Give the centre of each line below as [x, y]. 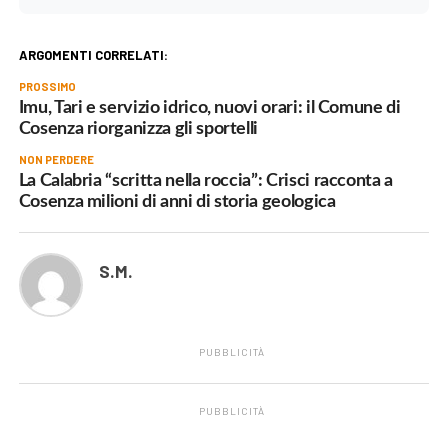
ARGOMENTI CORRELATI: [93, 54]
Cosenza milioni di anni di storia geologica [177, 201]
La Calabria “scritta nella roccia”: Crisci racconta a [206, 180]
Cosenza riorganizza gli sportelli [138, 128]
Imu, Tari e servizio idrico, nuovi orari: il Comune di [209, 107]
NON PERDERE [56, 159]
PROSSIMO [47, 86]
